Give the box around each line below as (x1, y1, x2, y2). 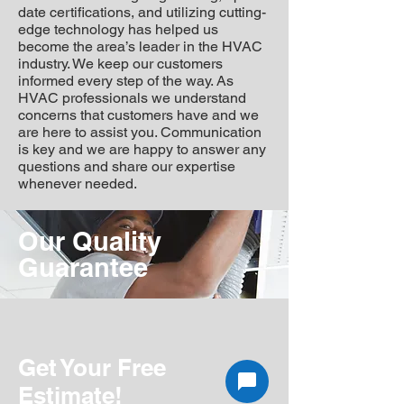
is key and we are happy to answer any (18, 141, 266, 158)
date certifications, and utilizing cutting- (18, 4, 266, 21)
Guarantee (18, 252, 148, 283)
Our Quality (18, 225, 161, 257)
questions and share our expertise (18, 158, 235, 175)
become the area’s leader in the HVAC (18, 38, 262, 55)
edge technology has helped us (18, 21, 218, 38)
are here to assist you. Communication (18, 124, 262, 141)
